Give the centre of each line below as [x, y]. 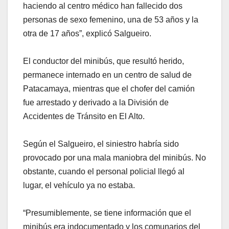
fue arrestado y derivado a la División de [96, 103]
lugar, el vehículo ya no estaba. [79, 186]
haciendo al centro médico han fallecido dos [103, 6]
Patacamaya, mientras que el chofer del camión [109, 89]
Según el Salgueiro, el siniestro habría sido [101, 144]
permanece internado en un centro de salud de [107, 75]
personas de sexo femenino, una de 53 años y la [111, 20]
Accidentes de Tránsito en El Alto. [84, 117]
